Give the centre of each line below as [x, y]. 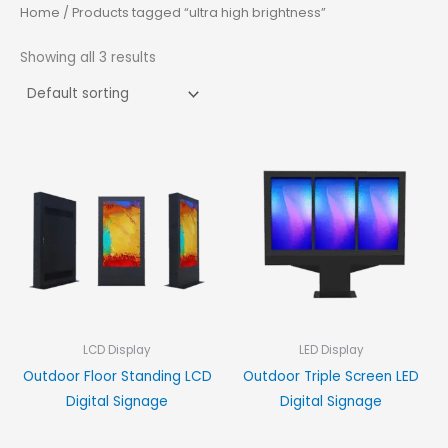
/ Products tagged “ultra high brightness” [193, 13]
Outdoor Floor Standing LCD [117, 376]
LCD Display [117, 350]
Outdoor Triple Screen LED [331, 376]
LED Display [331, 350]
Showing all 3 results [88, 57]
